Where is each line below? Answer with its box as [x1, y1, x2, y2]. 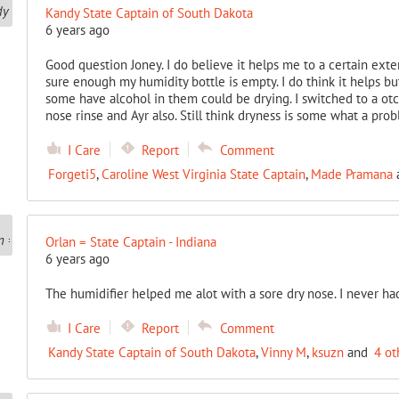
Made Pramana [310, 166, 393, 183]
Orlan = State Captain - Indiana [45, 233, 216, 250]
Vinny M [260, 344, 306, 361]
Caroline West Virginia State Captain [101, 166, 305, 183]
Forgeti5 [47, 166, 96, 183]
